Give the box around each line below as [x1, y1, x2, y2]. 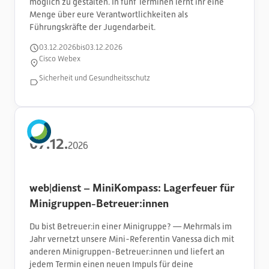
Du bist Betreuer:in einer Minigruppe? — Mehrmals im [29, 221, 232, 231]
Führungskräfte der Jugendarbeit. [29, 22, 156, 32]
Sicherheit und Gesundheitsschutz [39, 74, 150, 83]
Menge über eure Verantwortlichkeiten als [29, 9, 188, 19]
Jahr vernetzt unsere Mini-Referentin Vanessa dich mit [29, 234, 234, 244]
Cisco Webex [39, 55, 80, 64]
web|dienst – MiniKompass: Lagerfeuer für [29, 179, 235, 195]
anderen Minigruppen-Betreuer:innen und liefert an [29, 246, 225, 256]
